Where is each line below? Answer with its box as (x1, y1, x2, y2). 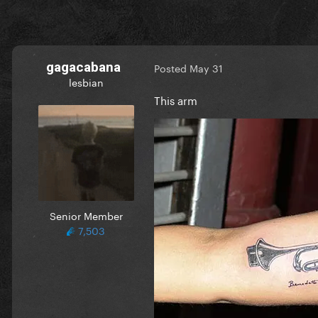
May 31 (190, 60, 223, 76)
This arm (154, 90, 197, 108)
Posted (154, 60, 190, 76)
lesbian (68, 73, 104, 89)
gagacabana (45, 58, 121, 75)
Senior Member (49, 207, 123, 223)
